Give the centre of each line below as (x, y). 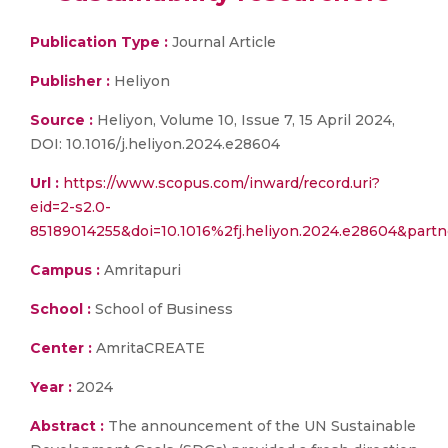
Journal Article (222, 42)
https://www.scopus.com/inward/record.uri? (221, 183)
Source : (61, 120)
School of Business (162, 309)
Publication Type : (99, 42)
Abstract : (69, 426)
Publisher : (72, 81)
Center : (61, 348)
